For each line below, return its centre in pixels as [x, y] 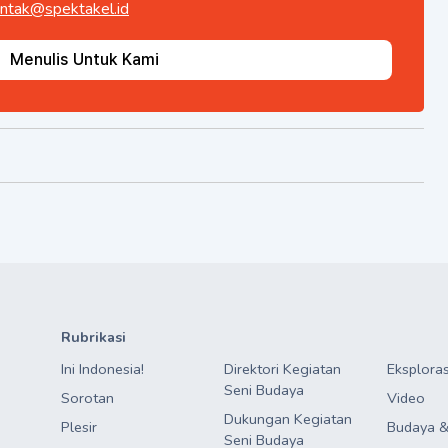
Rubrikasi [94, 337]
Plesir [79, 427]
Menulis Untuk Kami [84, 60]
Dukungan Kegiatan [287, 419]
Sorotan [88, 398]
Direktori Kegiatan [282, 369]
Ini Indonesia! [103, 369]
